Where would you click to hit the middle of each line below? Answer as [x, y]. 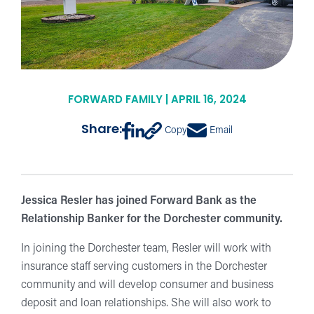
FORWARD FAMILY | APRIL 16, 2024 [157, 100]
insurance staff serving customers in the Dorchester [144, 267]
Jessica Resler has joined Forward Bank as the [139, 201]
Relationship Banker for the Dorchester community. [152, 219]
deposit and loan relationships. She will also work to [146, 303]
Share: [102, 130]
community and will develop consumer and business [147, 285]
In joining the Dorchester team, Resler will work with [146, 248]
